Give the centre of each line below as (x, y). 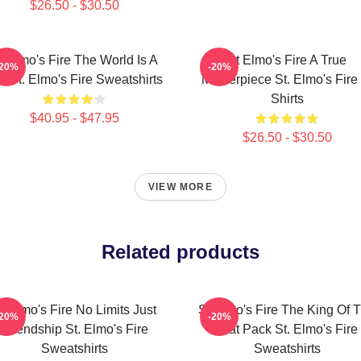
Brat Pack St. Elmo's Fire (287, 329)
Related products (180, 252)
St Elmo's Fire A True (287, 60)
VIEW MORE (180, 187)
